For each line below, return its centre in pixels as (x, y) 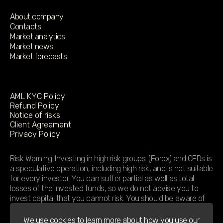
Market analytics (38, 37)
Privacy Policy (35, 134)
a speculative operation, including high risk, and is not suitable (111, 168)
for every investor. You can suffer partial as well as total (102, 178)
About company (37, 17)
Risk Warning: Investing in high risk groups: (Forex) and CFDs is (111, 159)
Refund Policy (35, 106)
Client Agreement (41, 125)
